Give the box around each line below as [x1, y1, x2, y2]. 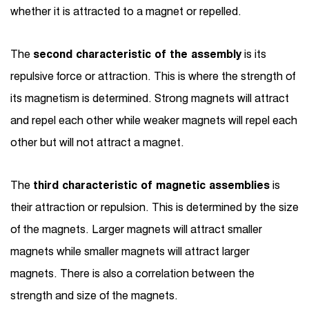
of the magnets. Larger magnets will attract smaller [10, 222, 262, 236]
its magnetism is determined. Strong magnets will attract [10, 91, 289, 105]
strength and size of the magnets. [10, 288, 178, 302]
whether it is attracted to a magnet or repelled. [10, 4, 241, 18]
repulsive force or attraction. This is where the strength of [10, 69, 295, 83]
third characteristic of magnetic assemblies [33, 178, 270, 192]
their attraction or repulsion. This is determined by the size [10, 200, 299, 214]
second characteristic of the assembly [33, 47, 241, 61]
